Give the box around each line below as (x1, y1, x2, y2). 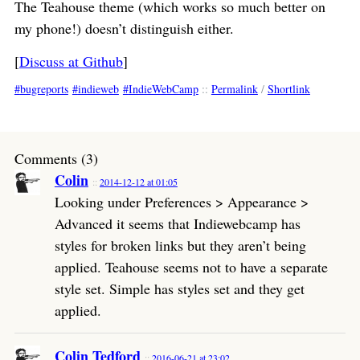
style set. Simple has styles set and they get (54, 279, 305, 299)
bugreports (19, 81, 68, 97)
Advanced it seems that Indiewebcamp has (54, 214, 301, 234)
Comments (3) (14, 149, 98, 169)
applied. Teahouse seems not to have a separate (54, 257, 328, 277)
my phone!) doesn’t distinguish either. (14, 18, 234, 39)
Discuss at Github (18, 51, 123, 71)
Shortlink (267, 81, 310, 97)
